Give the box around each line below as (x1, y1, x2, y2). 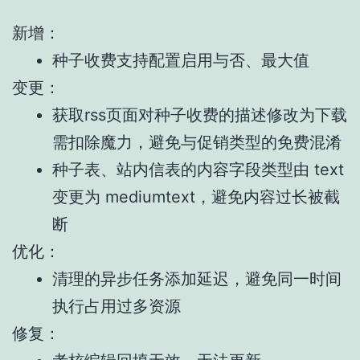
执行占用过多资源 (52, 296, 181, 316)
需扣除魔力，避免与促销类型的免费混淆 (52, 132, 342, 152)
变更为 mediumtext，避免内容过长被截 (52, 186, 340, 207)
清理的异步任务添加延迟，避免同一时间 (52, 268, 342, 288)
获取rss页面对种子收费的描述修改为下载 (52, 104, 347, 125)
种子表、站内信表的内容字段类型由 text (52, 159, 344, 179)
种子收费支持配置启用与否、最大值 (52, 50, 309, 70)
